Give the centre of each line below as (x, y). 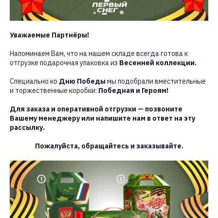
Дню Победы (82, 81)
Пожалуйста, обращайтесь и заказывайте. (109, 146)
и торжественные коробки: (54, 90)
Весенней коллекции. (158, 63)
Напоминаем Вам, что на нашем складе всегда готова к (99, 53)
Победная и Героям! (133, 90)
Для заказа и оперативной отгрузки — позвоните (96, 109)
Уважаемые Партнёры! (49, 35)
